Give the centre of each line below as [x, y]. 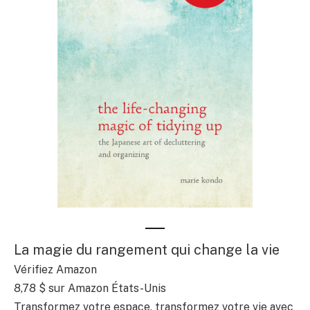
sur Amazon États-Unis [106, 289]
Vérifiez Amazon [55, 270]
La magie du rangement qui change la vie [147, 250]
